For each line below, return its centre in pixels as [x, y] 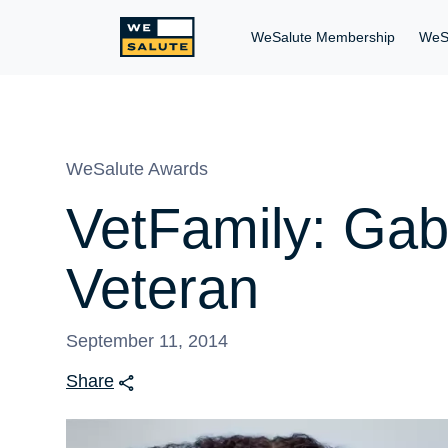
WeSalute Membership [323, 37]
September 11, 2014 [147, 341]
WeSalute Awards [137, 169]
